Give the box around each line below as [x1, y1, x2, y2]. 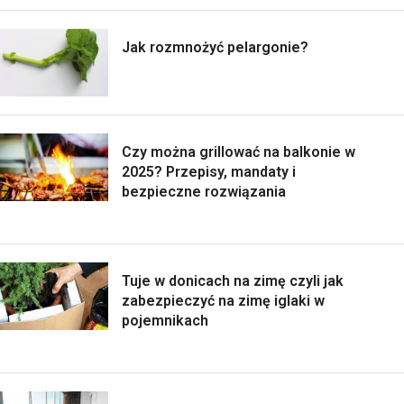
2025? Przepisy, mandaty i [122, 162, 296, 180]
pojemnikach [122, 311, 208, 329]
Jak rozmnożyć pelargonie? [122, 38, 308, 56]
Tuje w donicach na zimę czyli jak [122, 271, 344, 289]
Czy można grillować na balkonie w [122, 142, 355, 161]
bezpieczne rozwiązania [122, 182, 286, 200]
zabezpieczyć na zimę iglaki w [122, 291, 325, 309]
